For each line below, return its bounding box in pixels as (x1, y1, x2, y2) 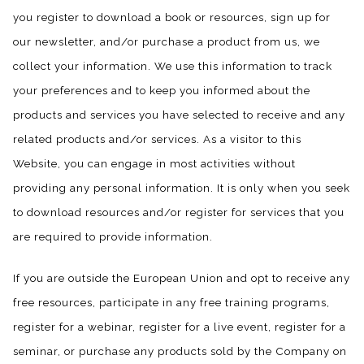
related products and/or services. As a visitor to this (13, 132, 301, 145)
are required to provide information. (13, 229, 213, 243)
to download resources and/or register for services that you (13, 205, 344, 219)
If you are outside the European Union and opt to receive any (13, 271, 350, 284)
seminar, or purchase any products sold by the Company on (13, 344, 347, 357)
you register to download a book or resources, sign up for (13, 10, 331, 24)
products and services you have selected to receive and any (13, 107, 345, 121)
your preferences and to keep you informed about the (13, 83, 310, 97)
